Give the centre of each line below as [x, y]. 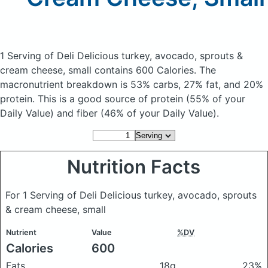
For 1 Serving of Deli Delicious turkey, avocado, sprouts [131, 195]
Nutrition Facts [134, 167]
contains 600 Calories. [147, 70]
